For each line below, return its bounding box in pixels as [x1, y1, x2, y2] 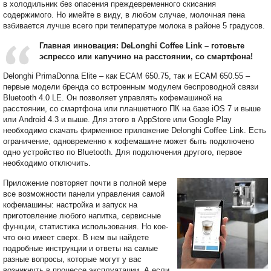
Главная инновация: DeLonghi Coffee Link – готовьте [39, 41, 244, 50]
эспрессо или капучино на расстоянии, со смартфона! [39, 51, 253, 61]
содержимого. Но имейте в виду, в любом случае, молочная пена [3, 10, 245, 19]
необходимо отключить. [3, 158, 91, 168]
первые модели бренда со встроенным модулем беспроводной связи [3, 82, 258, 91]
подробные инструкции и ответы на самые [3, 243, 158, 253]
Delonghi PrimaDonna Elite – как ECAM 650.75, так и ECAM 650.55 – [3, 71, 250, 80]
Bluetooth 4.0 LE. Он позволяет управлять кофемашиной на [3, 93, 222, 102]
